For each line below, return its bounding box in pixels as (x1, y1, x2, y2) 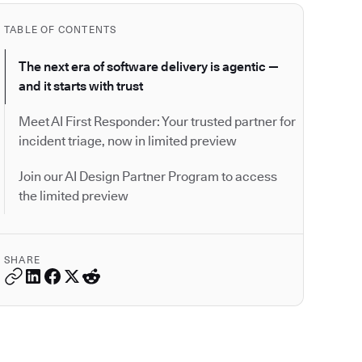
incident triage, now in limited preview (19, 133, 237, 149)
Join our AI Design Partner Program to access (19, 169, 277, 185)
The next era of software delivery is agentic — (19, 59, 279, 75)
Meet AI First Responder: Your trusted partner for (19, 114, 296, 130)
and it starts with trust (19, 78, 143, 95)
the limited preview (19, 188, 128, 204)
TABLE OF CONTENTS (4, 23, 117, 36)
